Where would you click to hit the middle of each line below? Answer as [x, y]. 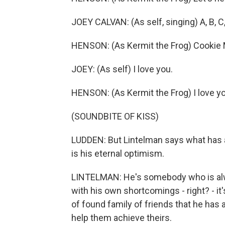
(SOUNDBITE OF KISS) [115, 116]
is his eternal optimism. [118, 153]
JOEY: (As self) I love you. [122, 69]
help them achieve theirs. [122, 218]
